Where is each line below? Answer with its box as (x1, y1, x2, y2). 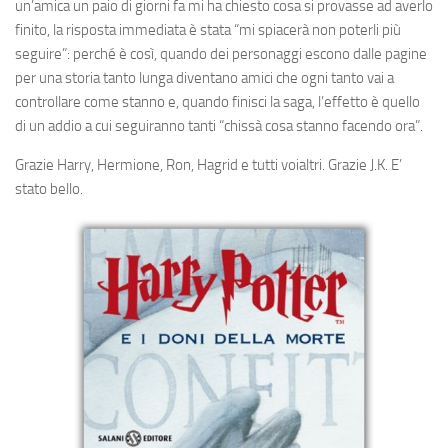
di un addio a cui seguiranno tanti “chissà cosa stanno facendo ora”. (15, 117, 423, 135)
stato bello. (15, 180, 83, 198)
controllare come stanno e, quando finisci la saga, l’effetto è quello (15, 93, 420, 111)
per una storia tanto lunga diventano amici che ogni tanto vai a (15, 69, 394, 87)
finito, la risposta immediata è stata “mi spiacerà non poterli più (15, 21, 401, 39)
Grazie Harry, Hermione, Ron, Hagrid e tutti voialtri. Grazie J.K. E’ (15, 156, 402, 174)
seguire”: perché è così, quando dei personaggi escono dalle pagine (15, 45, 427, 63)
